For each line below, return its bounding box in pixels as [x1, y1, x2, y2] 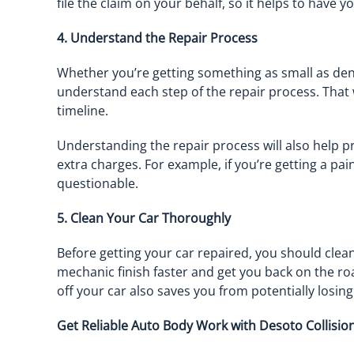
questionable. [57, 175, 138, 192]
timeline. [57, 102, 108, 119]
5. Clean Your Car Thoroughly [57, 209, 231, 227]
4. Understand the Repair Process [57, 29, 258, 47]
